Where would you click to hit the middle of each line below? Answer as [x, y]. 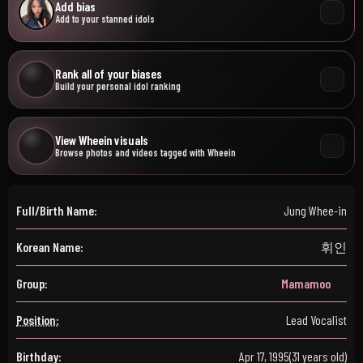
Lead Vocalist [316, 320]
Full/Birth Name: [57, 210]
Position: [38, 320]
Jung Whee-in [315, 210]
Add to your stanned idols [105, 19]
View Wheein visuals [102, 140]
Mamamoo [306, 283]
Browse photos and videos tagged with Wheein [145, 152]
